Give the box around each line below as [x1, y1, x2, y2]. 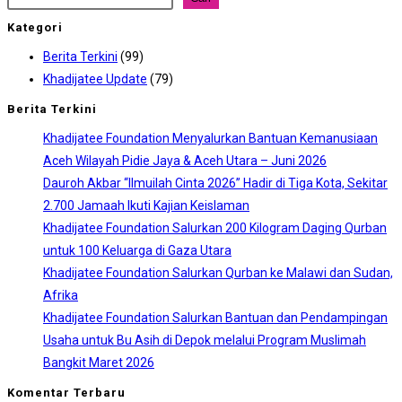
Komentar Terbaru [7, 385, 126, 399]
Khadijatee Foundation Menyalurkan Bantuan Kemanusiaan [43, 130, 378, 145]
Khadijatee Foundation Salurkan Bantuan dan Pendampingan [43, 310, 388, 325]
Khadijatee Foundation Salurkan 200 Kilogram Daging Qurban [43, 220, 387, 235]
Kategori [7, 20, 63, 34]
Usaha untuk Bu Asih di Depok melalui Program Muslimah [43, 332, 366, 347]
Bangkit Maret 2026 [43, 354, 154, 370]
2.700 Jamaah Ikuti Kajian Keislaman [43, 197, 249, 213]
